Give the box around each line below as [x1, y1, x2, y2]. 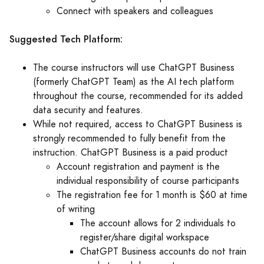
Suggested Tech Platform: [9, 32, 123, 47]
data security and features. [33, 104, 143, 117]
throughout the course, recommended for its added [33, 90, 243, 103]
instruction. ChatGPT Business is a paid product [33, 146, 228, 160]
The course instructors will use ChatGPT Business [33, 61, 235, 75]
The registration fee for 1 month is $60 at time [57, 189, 247, 202]
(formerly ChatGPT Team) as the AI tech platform [33, 75, 234, 89]
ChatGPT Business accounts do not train [80, 245, 246, 259]
